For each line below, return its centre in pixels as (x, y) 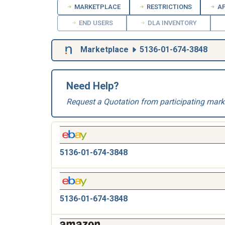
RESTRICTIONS (168, 7)
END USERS (95, 23)
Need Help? (93, 86)
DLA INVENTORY (172, 23)
